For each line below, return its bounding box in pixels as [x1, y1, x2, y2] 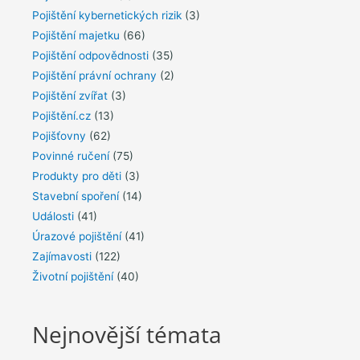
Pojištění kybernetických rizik [32, 8, 182, 22]
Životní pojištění [32, 269, 113, 283]
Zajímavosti [32, 249, 92, 263]
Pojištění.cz [32, 108, 91, 122]
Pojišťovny [32, 129, 86, 142]
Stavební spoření [32, 189, 119, 202]
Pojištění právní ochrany [32, 68, 157, 82]
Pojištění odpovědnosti [32, 48, 149, 62]
